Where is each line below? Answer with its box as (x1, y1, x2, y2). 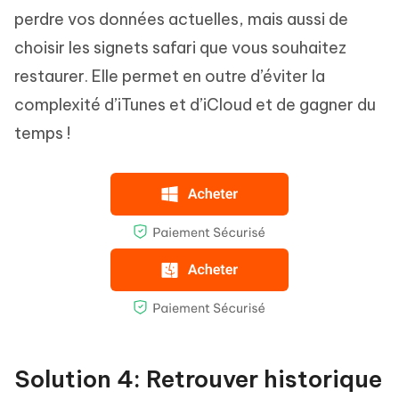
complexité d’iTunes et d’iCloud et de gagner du (14, 94, 376, 115)
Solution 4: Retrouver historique (14, 363, 382, 394)
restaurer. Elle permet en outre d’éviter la (14, 65, 325, 86)
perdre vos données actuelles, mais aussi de (14, 8, 348, 29)
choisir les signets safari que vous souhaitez (14, 37, 346, 58)
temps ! (14, 122, 70, 143)
